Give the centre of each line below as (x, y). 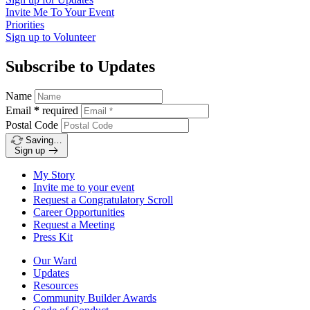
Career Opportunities (79, 212)
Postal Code (32, 125)
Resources (56, 286)
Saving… (44, 140)
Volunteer (74, 37)
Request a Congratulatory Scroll (103, 200)
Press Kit (53, 237)
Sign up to (29, 37)
